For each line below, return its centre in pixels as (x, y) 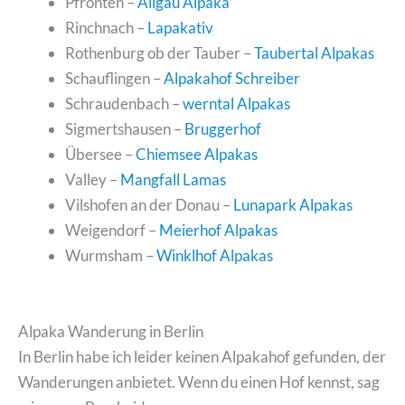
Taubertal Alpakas (314, 52)
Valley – (92, 179)
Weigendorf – (112, 230)
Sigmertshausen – (124, 128)
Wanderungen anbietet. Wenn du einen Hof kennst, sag (199, 381)
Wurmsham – (110, 255)
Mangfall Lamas (173, 179)
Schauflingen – (114, 78)
